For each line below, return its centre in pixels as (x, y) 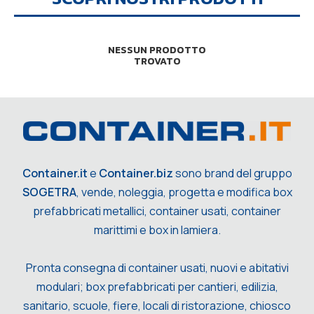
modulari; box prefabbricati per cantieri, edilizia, (157, 286)
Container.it (55, 173)
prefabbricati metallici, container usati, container (157, 211)
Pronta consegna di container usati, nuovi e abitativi (157, 267)
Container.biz (136, 173)
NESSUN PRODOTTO (157, 50)
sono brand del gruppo (232, 173)
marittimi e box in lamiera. (157, 230)
